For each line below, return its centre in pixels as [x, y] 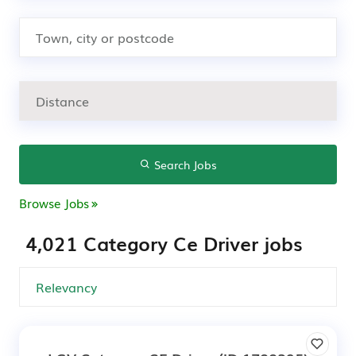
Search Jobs [184, 164]
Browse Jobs [54, 203]
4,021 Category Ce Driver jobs [164, 243]
